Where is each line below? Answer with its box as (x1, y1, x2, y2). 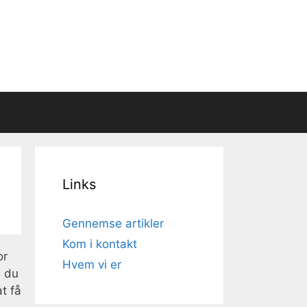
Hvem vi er (62, 258, 121, 271)
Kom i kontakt (62, 237, 137, 251)
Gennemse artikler (62, 217, 164, 230)
